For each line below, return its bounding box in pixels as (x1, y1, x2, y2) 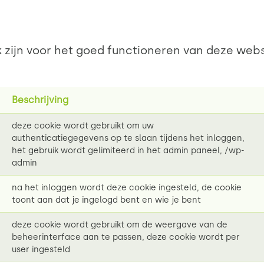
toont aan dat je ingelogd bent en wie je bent (12, 195, 201, 206)
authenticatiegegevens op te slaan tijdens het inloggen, (12, 133, 245, 144)
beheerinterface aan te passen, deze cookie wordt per (12, 232, 240, 243)
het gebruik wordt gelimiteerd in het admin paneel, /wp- (12, 146, 245, 156)
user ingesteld (12, 245, 70, 255)
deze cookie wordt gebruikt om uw (12, 121, 154, 131)
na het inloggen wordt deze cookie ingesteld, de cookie (12, 183, 242, 193)
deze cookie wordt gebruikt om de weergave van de (12, 220, 227, 230)
